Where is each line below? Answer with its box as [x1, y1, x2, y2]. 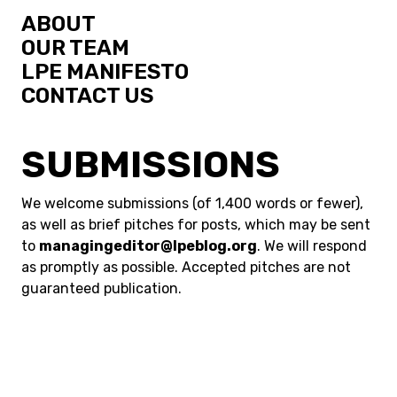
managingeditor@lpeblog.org [39, 237, 257, 254]
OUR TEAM [21, 35, 129, 60]
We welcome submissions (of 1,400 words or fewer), [21, 195, 363, 212]
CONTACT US [21, 83, 153, 108]
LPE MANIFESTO [21, 59, 189, 84]
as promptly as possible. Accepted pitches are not [21, 259, 351, 276]
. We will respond [257, 237, 367, 254]
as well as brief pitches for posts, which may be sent [21, 216, 370, 233]
